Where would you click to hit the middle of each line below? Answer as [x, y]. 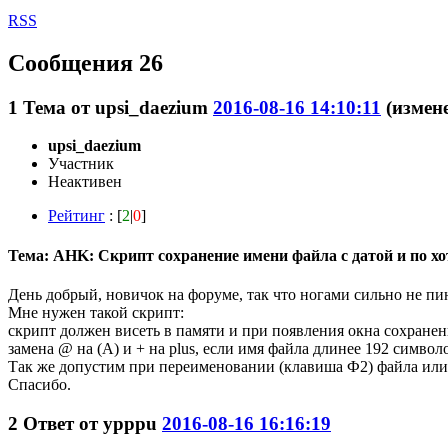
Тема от [59, 107]
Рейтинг [76, 216]
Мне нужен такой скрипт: [96, 312]
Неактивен [85, 182]
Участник [81, 164]
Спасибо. [39, 384]
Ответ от [63, 423]
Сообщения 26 [85, 62]
